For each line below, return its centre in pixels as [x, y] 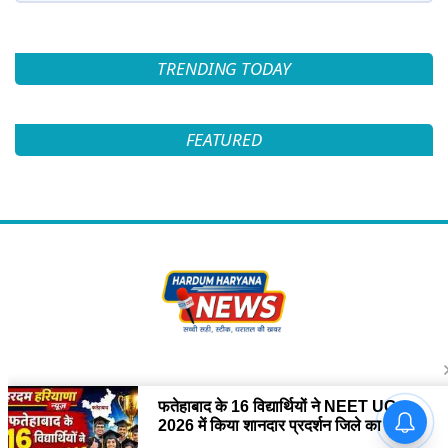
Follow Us [71, 402]
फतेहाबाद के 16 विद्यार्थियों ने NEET [286, 412]
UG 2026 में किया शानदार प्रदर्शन [284, 430]
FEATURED [224, 140]
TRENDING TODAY [224, 69]
